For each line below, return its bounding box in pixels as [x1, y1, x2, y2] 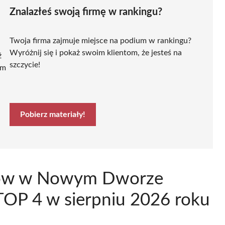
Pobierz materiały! [20, 110, 85, 119]
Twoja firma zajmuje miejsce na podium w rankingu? [10, 36, 191, 45]
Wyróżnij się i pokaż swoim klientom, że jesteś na [10, 48, 182, 57]
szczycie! [10, 60, 40, 69]
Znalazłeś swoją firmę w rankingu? [10, 7, 162, 17]
